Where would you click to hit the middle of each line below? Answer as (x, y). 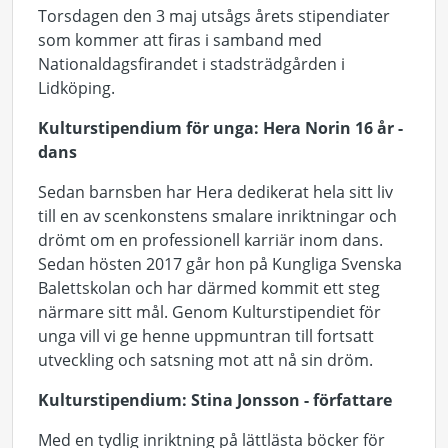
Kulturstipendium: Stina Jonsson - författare (215, 400)
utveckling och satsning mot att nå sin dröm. (205, 360)
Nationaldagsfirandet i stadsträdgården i (191, 64)
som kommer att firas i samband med (180, 40)
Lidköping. (76, 88)
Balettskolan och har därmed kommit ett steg (209, 288)
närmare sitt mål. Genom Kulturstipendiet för (209, 312)
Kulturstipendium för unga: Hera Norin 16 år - (220, 128)
